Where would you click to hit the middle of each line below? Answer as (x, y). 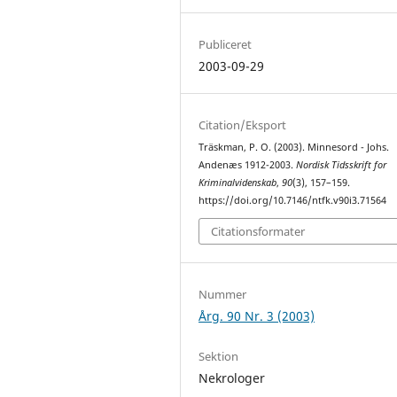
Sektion (219, 357)
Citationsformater (258, 232)
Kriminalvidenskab (238, 182)
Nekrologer (232, 378)
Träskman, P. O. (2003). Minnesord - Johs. (294, 147)
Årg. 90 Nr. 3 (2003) (257, 316)
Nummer (223, 295)
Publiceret (226, 44)
